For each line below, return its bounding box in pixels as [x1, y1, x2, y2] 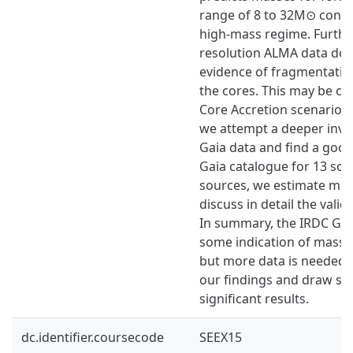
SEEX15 [199, 328, 242, 346]
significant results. [199, 289, 309, 307]
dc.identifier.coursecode [21, 328, 164, 346]
